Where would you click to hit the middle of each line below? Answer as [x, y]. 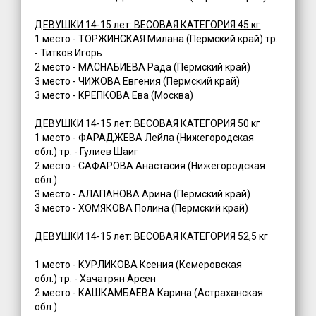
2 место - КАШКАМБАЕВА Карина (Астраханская [149, 293]
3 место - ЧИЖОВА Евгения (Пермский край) [138, 81]
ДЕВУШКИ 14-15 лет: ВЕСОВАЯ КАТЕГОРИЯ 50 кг [148, 124]
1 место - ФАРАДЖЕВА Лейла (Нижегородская [145, 138]
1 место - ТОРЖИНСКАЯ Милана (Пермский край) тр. [157, 39]
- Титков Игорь [69, 53]
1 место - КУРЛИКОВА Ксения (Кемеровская [139, 265]
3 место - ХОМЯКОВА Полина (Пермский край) [142, 208]
